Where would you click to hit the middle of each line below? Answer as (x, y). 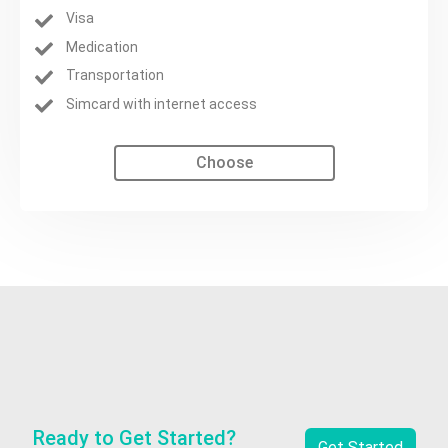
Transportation (115, 75)
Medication (102, 46)
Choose (224, 162)
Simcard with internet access (162, 103)
